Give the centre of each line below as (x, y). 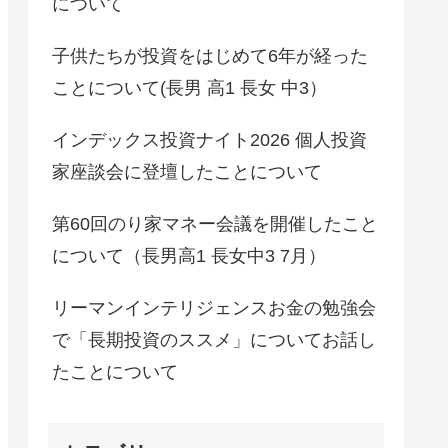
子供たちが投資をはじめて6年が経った (210, 55)
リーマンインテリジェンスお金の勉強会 (214, 307)
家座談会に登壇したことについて (187, 171)
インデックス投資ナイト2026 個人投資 (209, 139)
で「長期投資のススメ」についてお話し (214, 339)
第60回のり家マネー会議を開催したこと (215, 223)
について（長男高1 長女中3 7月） (189, 255)
